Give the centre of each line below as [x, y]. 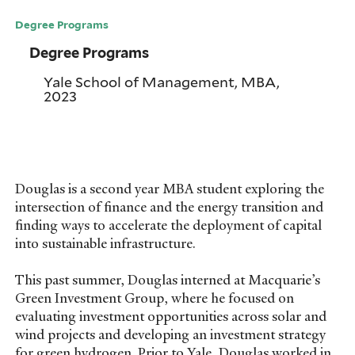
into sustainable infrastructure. [106, 243]
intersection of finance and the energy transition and [170, 206]
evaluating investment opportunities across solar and [171, 316]
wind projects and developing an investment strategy [171, 334]
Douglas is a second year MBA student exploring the [170, 188]
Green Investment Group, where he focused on [155, 298]
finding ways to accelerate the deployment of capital [169, 225]
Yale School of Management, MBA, [162, 82]
